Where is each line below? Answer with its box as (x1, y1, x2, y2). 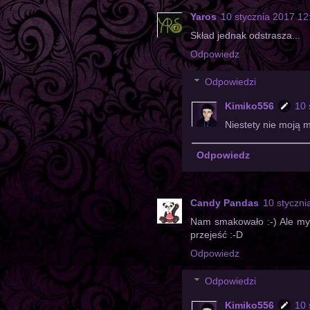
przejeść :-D (190, 228, 243, 240)
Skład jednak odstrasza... (190, 30, 300, 42)
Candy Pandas (190, 197, 259, 208)
